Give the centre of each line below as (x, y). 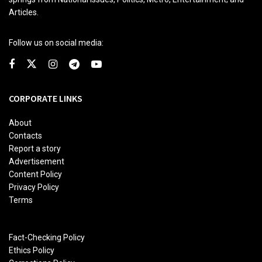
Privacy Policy (34, 187)
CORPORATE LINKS (46, 98)
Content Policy (35, 174)
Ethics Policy (32, 250)
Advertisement (37, 161)
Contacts (25, 135)
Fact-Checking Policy (47, 237)
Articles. (24, 12)
